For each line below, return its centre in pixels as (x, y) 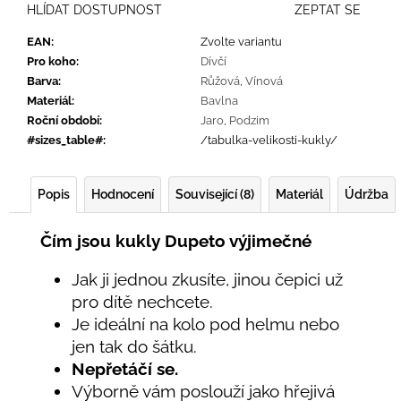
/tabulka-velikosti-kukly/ (269, 140)
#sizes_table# (65, 140)
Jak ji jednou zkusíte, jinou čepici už (207, 280)
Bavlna (219, 100)
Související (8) (215, 194)
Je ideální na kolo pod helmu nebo (205, 324)
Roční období (63, 120)
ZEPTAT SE (328, 9)
